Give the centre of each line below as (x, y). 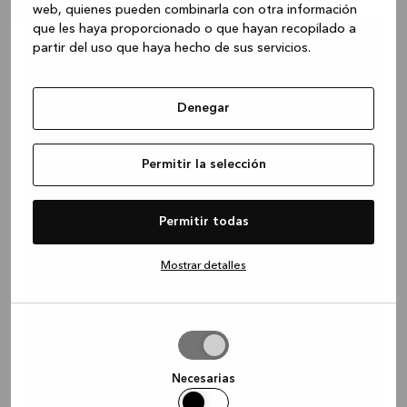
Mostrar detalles (203, 266)
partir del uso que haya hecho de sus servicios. (172, 48)
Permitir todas (203, 222)
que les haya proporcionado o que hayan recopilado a (194, 29)
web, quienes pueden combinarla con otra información (195, 10)
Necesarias (203, 379)
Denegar (203, 108)
